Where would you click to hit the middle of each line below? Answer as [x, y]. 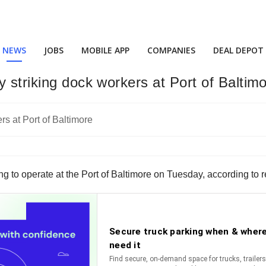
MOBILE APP [105, 50]
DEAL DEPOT [238, 50]
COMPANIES [171, 50]
